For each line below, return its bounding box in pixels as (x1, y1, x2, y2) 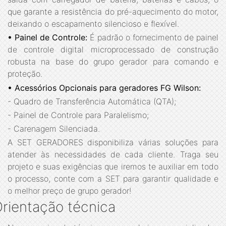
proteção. (8, 69, 42, 79)
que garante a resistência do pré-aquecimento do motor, (8, 7, 218, 17)
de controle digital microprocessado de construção (8, 44, 218, 55)
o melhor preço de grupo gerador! (8, 186, 131, 196)
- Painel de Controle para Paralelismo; (8, 110, 149, 120)
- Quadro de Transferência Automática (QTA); (8, 96, 176, 106)
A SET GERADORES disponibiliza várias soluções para (8, 137, 218, 148)
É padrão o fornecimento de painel (87, 32, 219, 43)
